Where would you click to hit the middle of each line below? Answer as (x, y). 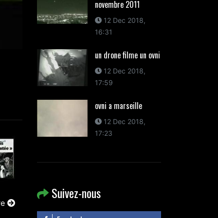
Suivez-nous (75, 193)
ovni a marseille (118, 106)
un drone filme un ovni (127, 55)
